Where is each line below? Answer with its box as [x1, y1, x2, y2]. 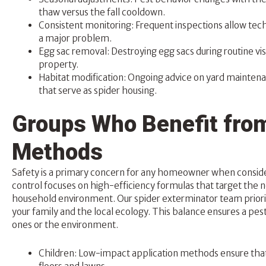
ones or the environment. [12, 219, 118, 231]
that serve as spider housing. [39, 84, 157, 96]
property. [39, 58, 78, 70]
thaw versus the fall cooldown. [39, 6, 165, 18]
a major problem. [39, 32, 112, 44]
